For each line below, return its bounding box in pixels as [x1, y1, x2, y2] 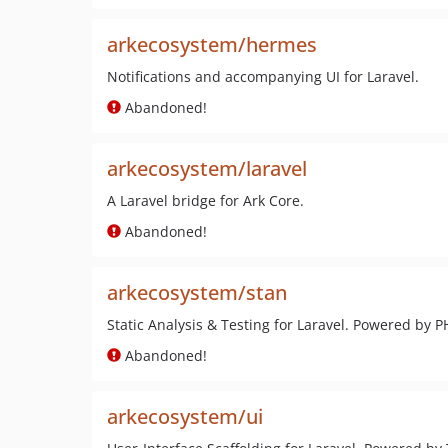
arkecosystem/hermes [107, 31, 317, 58]
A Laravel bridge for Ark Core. [107, 191, 304, 210]
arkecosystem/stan [107, 279, 287, 306]
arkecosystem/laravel [107, 155, 307, 182]
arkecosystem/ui [107, 403, 263, 430]
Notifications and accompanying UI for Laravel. [107, 67, 419, 86]
